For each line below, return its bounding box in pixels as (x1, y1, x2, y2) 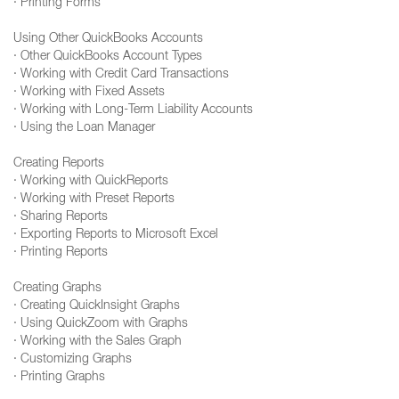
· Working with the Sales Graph (13, 336, 182, 348)
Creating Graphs (13, 282, 102, 295)
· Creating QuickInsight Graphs (13, 300, 180, 313)
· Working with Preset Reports (13, 193, 175, 206)
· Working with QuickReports (13, 175, 168, 188)
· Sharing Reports (13, 211, 108, 224)
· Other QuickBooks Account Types (13, 51, 202, 63)
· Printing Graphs (13, 371, 105, 384)
